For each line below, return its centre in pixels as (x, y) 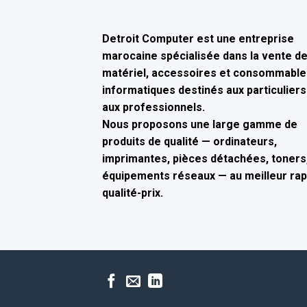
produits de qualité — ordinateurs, (190, 142)
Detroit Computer (148, 39)
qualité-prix (132, 193)
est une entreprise (244, 39)
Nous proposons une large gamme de (200, 125)
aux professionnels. (154, 108)
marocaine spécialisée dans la (182, 56)
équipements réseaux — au (174, 176)
